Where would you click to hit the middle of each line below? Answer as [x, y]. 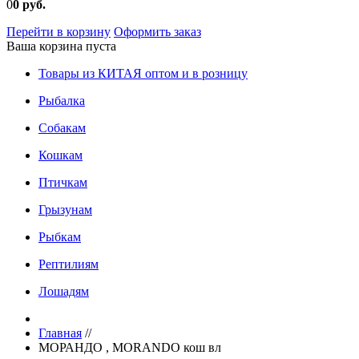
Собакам [62, 128]
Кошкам [61, 155]
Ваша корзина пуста [61, 46]
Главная [60, 333]
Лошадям [64, 291]
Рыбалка [62, 101]
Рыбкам [60, 237]
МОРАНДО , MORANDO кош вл [130, 347]
